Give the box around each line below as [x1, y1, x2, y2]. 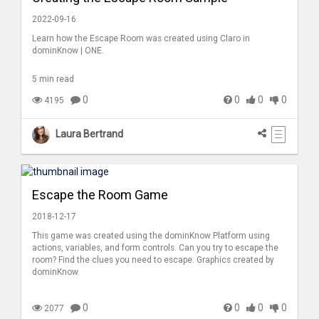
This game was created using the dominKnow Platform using [32, 231, 270, 241]
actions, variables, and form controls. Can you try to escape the [32, 243, 278, 253]
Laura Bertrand [56, 128, 123, 140]
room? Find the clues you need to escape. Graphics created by [32, 255, 274, 266]
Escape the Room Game [32, 187, 168, 203]
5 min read [32, 73, 74, 84]
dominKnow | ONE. [32, 45, 104, 56]
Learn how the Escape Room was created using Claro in [32, 33, 250, 43]
